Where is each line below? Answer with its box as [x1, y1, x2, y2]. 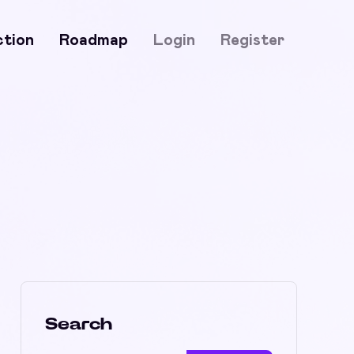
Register [220, 32, 284, 48]
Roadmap [59, 32, 128, 48]
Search [45, 315, 112, 333]
